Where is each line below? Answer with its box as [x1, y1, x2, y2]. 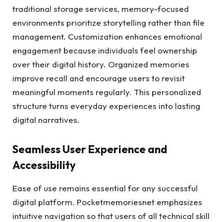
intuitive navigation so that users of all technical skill [12, 210, 210, 221]
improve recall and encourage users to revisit [12, 72, 185, 83]
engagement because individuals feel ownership [12, 45, 197, 55]
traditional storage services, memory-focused [12, 3, 189, 14]
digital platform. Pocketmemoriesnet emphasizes [12, 196, 202, 207]
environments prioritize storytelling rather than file [12, 17, 205, 28]
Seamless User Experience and [12, 142, 167, 157]
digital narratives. [12, 114, 80, 125]
